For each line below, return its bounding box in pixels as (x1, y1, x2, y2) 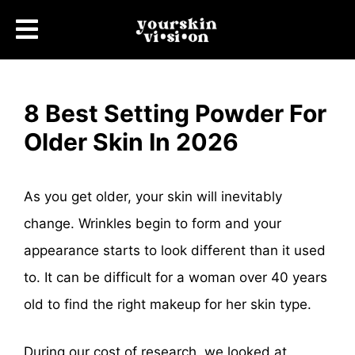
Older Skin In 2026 (24, 128, 239, 157)
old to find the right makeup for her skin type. (24, 296, 311, 313)
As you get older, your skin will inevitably (24, 189, 282, 205)
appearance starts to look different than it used (24, 242, 326, 259)
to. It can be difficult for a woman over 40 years (24, 269, 327, 286)
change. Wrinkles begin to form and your (24, 216, 281, 232)
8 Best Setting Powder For (24, 99, 326, 128)
